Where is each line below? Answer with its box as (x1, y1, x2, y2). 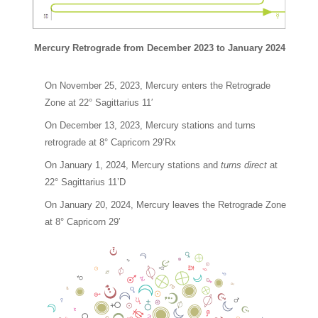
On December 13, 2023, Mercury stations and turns (45, 119, 256, 131)
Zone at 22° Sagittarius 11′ (45, 97, 153, 108)
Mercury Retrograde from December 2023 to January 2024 (33, 42, 285, 53)
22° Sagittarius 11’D (45, 176, 126, 187)
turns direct (221, 159, 268, 170)
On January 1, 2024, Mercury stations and (45, 159, 221, 170)
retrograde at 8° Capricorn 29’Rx (45, 136, 177, 148)
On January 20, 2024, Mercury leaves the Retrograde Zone (45, 199, 287, 210)
